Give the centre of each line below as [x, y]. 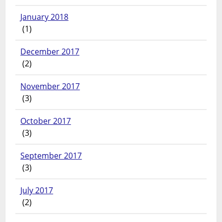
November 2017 [50, 86]
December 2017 [50, 52]
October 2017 [46, 121]
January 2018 [45, 17]
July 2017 [37, 191]
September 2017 [51, 156]
